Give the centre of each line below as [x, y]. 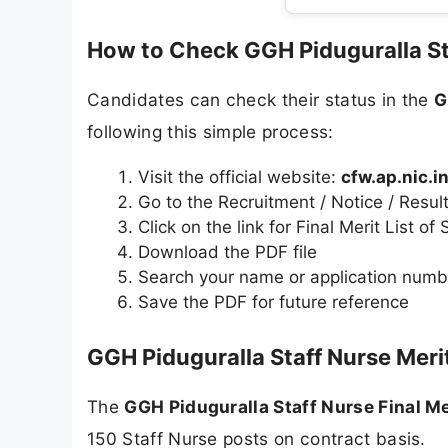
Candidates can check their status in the [261, 99]
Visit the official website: [239, 177]
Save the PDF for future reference [273, 302]
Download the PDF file [227, 252]
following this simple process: [210, 131]
